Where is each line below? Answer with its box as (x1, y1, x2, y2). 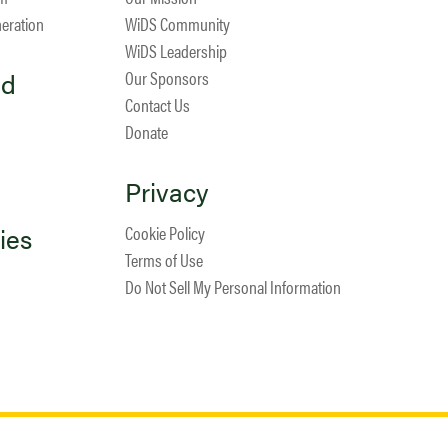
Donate (125, 119, 169, 145)
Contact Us (125, 92, 191, 118)
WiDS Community (125, 11, 231, 37)
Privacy (125, 173, 210, 211)
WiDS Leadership (125, 38, 228, 64)
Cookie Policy (125, 220, 206, 246)
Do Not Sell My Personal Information (125, 274, 342, 300)
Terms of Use (125, 247, 204, 273)
